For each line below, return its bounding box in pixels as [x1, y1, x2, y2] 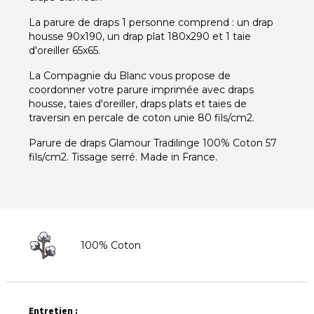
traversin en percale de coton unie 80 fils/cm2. [29, 111, 254, 124]
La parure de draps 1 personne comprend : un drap [29, 16, 273, 29]
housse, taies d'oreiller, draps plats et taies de [29, 97, 247, 110]
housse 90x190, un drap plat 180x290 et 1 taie [29, 30, 251, 43]
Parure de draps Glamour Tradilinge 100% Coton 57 [29, 137, 277, 149]
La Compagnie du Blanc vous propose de [29, 69, 231, 82]
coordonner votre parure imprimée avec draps [29, 83, 254, 96]
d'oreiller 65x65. [29, 44, 100, 57]
